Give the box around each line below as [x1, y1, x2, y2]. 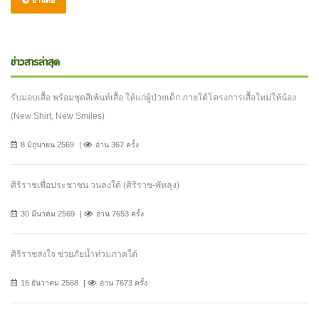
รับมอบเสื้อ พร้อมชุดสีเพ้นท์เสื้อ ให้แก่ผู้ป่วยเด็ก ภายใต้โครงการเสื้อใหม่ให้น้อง [11, 92, 296, 103]
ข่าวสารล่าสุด [11, 54, 60, 70]
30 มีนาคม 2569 [21, 209, 75, 218]
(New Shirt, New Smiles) [11, 110, 105, 121]
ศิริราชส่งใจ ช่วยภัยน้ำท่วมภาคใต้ [11, 249, 137, 259]
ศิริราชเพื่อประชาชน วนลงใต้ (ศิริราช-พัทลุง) [11, 179, 179, 190]
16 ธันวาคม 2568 [21, 278, 78, 287]
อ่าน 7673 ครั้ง [100, 278, 147, 287]
